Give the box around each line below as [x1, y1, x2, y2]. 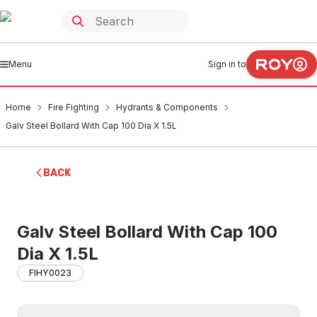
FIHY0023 [29, 267, 71, 278]
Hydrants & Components [116, 102, 218, 113]
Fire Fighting [48, 102, 99, 113]
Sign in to [208, 59, 246, 69]
